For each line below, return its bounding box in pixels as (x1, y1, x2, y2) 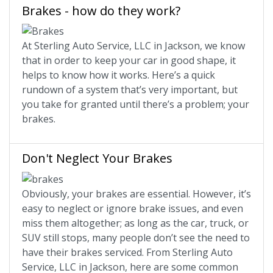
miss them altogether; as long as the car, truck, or (22, 216, 249, 230)
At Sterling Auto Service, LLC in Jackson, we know (22, 39, 245, 53)
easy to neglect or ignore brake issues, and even (22, 202, 243, 216)
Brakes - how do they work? (22, 2, 180, 19)
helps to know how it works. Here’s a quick (22, 68, 215, 82)
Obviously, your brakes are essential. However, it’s (22, 187, 251, 201)
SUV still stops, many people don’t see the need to (22, 231, 250, 245)
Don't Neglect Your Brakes (22, 150, 172, 167)
